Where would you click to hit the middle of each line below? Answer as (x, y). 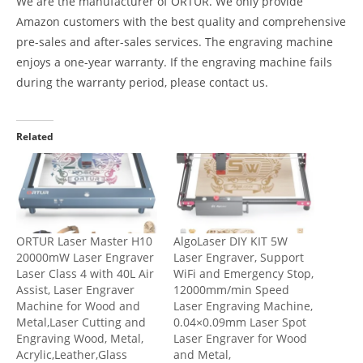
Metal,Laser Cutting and (81, 322)
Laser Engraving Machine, (243, 305)
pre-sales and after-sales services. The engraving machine (175, 41)
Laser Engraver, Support (239, 257)
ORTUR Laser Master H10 (84, 241)
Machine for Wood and (78, 305)
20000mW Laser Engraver (85, 257)
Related (35, 136)
